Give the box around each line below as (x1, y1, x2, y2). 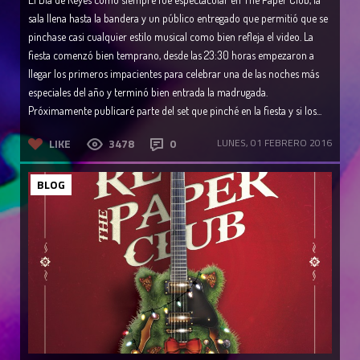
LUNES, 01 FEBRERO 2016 (217, 135, 332, 151)
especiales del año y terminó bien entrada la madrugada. (28, 85, 268, 100)
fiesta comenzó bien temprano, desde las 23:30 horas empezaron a (28, 48, 314, 63)
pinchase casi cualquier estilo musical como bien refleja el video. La (28, 30, 313, 44)
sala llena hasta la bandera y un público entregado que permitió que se (28, 11, 328, 26)
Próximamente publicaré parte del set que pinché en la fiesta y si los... (28, 104, 321, 118)
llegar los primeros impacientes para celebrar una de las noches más (28, 67, 319, 81)
